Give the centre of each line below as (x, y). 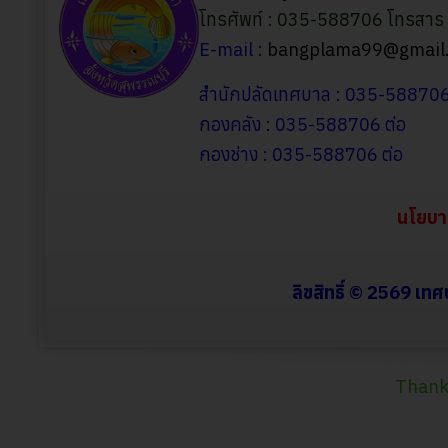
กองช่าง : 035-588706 (288, 155)
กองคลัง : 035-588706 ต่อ (302, 125)
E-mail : (233, 50)
